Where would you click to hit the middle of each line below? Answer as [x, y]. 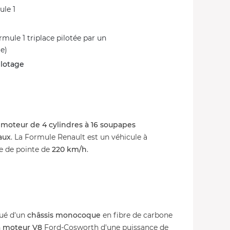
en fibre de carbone [137, 215]
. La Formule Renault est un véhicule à [79, 137]
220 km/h [69, 149]
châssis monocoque [64, 215]
